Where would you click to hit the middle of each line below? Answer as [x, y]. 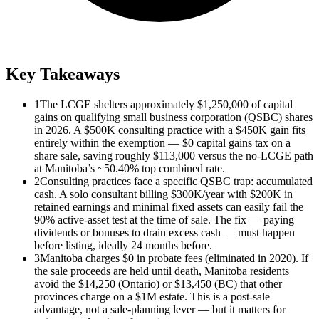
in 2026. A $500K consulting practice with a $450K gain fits [170, 130]
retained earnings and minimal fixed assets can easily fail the [169, 207]
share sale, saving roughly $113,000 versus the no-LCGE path [174, 156]
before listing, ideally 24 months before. [123, 246]
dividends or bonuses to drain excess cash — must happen [164, 233]
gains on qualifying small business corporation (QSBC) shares [173, 117]
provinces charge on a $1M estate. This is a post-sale [152, 297]
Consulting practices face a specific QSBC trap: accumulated [176, 182]
